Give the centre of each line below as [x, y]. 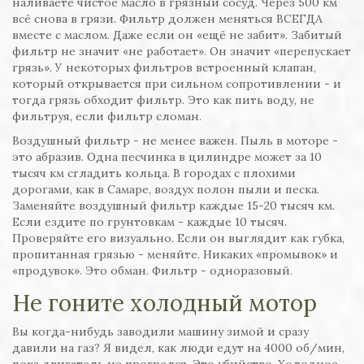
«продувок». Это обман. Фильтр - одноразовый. [152, 271]
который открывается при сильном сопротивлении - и [177, 84]
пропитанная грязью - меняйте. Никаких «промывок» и [175, 255]
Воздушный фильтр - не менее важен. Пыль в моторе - [175, 141]
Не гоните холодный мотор [165, 303]
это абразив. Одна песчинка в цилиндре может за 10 [167, 157]
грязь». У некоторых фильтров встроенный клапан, [164, 68]
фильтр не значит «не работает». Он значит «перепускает [182, 52]
